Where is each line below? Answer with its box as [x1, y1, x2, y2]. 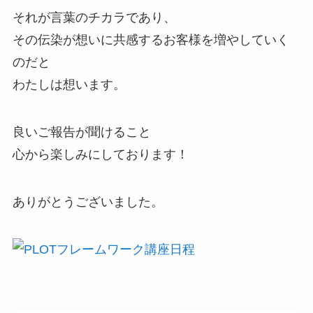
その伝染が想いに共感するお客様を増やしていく [12, 33, 289, 48]
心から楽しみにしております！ [12, 147, 189, 162]
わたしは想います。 [12, 78, 126, 92]
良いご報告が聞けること [12, 125, 151, 140]
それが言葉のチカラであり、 [12, 10, 176, 25]
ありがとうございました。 [12, 195, 163, 209]
